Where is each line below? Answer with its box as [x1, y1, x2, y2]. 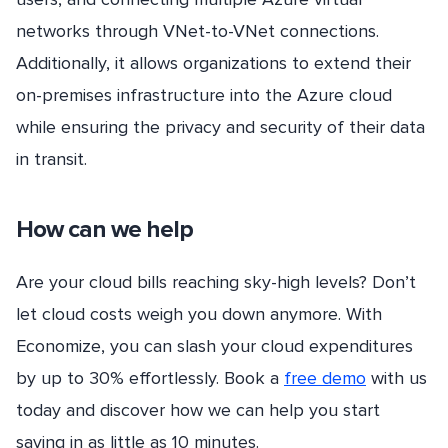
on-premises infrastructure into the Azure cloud [16, 84, 392, 106]
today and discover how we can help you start [16, 399, 380, 422]
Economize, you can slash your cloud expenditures [16, 335, 413, 358]
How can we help [16, 215, 193, 245]
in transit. [16, 148, 87, 170]
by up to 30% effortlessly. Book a [16, 367, 284, 390]
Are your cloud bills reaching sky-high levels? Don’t [16, 271, 416, 294]
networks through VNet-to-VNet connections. [16, 20, 379, 42]
